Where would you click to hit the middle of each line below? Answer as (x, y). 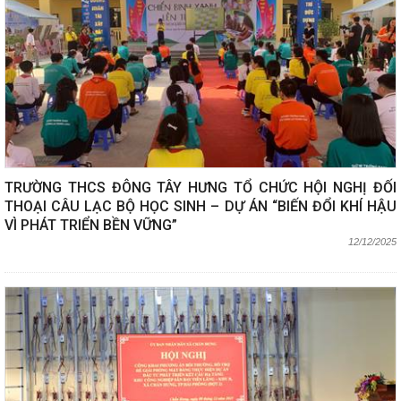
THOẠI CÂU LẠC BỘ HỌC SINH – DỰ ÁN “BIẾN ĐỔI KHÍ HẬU (200, 207)
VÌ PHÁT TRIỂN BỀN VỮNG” (91, 226)
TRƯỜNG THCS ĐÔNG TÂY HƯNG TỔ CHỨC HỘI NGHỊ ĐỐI (200, 188)
